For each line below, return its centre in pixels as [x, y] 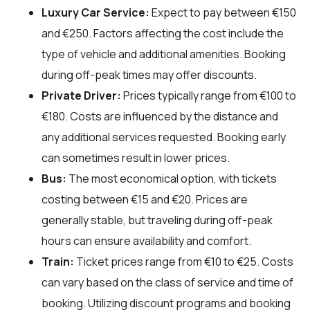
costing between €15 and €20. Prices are [145, 199]
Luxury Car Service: [95, 12]
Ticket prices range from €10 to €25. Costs [184, 261]
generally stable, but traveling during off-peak [157, 220]
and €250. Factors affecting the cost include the [163, 33]
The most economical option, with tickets [172, 178]
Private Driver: [81, 95]
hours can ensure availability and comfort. [146, 240]
